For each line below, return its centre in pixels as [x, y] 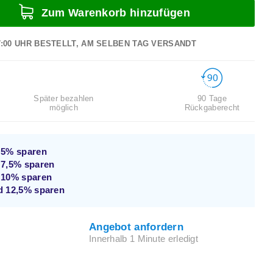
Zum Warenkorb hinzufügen [114, 13]
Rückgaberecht [212, 108]
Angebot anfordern [136, 227]
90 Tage [212, 99]
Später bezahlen [64, 98]
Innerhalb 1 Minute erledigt [144, 239]
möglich [64, 108]
